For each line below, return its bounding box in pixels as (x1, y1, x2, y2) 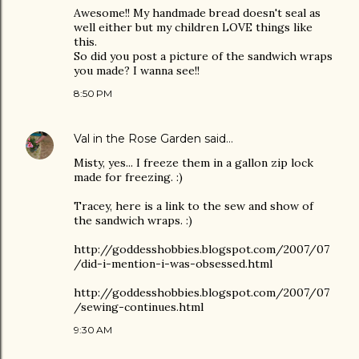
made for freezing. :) (74, 170, 183, 184)
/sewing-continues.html (74, 300, 204, 314)
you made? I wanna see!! (74, 63, 200, 78)
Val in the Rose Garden (74, 131, 201, 146)
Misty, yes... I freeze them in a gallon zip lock (74, 155, 313, 170)
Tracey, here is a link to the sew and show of (74, 199, 313, 213)
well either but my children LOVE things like (74, 20, 313, 34)
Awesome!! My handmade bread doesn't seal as (74, 6, 321, 20)
